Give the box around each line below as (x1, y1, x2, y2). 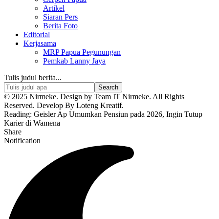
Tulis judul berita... (4, 73, 62, 82)
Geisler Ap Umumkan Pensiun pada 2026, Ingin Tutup (34, 110, 202, 118)
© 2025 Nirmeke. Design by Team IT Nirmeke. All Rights (4, 92, 184, 101)
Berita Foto (43, 22, 78, 30)
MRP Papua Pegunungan (43, 48, 121, 56)
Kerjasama (23, 39, 56, 47)
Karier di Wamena (4, 119, 60, 127)
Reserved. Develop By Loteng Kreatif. (4, 101, 124, 109)
